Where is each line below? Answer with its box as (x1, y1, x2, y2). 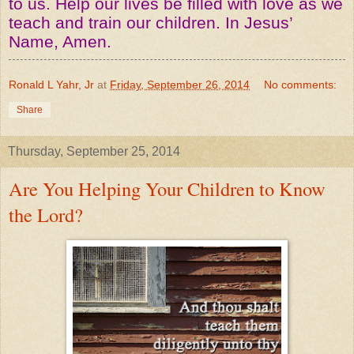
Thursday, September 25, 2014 (8, 145, 180, 159)
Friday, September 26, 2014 (110, 78, 250, 92)
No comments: (264, 78, 337, 92)
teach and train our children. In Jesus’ (9, 13, 292, 33)
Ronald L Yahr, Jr (9, 78, 94, 92)
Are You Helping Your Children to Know (9, 175, 326, 202)
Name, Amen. (9, 32, 111, 52)
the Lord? (9, 201, 83, 228)
